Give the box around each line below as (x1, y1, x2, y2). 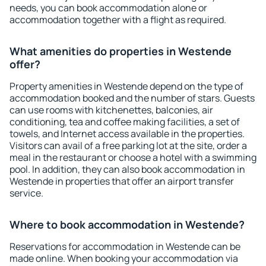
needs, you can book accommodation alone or (9, 1, 207, 14)
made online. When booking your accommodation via (9, 252, 238, 265)
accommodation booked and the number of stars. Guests (9, 91, 255, 104)
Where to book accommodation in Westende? (9, 217, 245, 232)
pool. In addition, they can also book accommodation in (9, 163, 245, 176)
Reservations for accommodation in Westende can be (9, 240, 240, 253)
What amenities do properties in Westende (9, 44, 232, 58)
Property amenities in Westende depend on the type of (9, 80, 243, 93)
